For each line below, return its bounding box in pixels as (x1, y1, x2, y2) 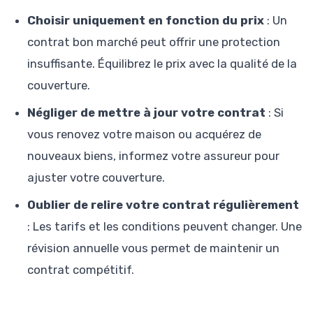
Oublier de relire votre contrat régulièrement (27, 198, 299, 212)
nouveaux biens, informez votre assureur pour (27, 149, 279, 163)
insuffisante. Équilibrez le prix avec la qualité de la (27, 57, 297, 71)
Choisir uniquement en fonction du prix (27, 13, 264, 28)
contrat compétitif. (27, 263, 134, 277)
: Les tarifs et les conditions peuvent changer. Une (27, 219, 302, 234)
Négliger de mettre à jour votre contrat (27, 105, 265, 120)
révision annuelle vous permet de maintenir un (27, 241, 279, 256)
